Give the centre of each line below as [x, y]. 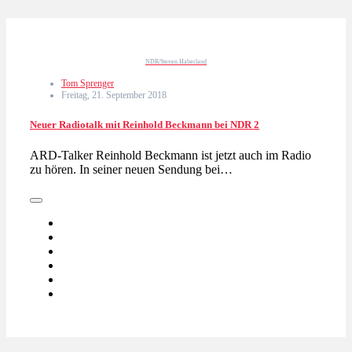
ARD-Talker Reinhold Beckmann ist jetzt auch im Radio [170, 156]
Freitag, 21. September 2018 [114, 95]
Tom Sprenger [88, 83]
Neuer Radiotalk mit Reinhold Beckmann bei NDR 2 [145, 125]
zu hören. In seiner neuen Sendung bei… [131, 170]
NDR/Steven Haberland [176, 61]
